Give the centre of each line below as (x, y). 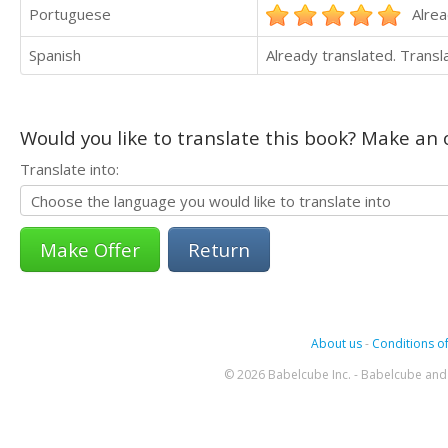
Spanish (55, 54)
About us (336, 343)
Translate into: (69, 168)
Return (219, 249)
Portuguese (70, 13)
